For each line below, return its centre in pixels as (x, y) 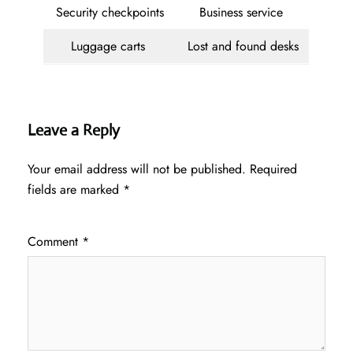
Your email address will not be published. (137, 169)
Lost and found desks (243, 46)
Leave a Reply (74, 131)
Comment (55, 242)
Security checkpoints (110, 13)
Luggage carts (110, 46)
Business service (243, 13)
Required (273, 169)
